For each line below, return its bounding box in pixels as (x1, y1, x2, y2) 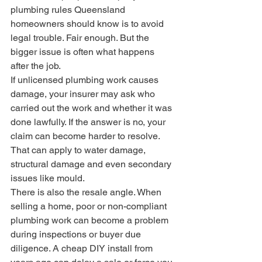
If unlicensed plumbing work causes (11, 74, 161, 85)
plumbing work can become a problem (11, 214, 171, 226)
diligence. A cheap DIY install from (11, 242, 155, 254)
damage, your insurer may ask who (11, 88, 157, 99)
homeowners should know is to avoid (11, 18, 166, 29)
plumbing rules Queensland (11, 4, 127, 15)
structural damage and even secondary (11, 158, 174, 170)
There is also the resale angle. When (11, 186, 164, 198)
